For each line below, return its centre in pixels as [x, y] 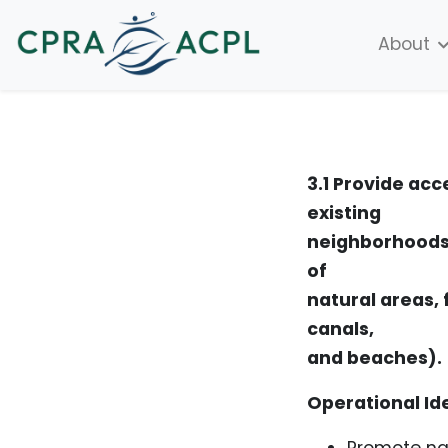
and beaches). [374, 357]
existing [344, 212]
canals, [340, 328]
